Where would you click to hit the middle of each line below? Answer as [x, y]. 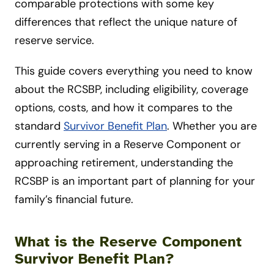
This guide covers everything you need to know [134, 71]
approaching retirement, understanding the [124, 163]
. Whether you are [212, 126]
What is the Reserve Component [128, 242]
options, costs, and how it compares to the [124, 108]
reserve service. [54, 41]
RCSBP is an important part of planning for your [135, 181]
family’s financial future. [74, 200]
